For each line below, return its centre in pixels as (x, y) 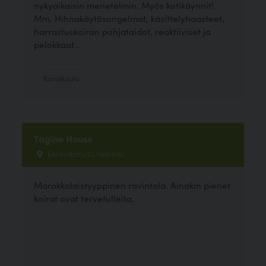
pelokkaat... (58, 44)
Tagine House (64, 138)
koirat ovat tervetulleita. (84, 198)
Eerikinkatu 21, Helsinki (85, 153)
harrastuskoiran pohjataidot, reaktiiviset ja (123, 31)
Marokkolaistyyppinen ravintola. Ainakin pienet (132, 185)
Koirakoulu (61, 77)
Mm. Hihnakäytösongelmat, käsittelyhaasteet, (129, 18)
